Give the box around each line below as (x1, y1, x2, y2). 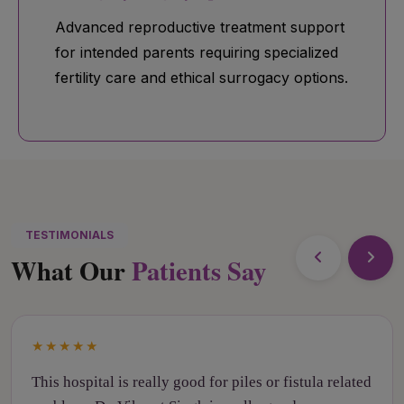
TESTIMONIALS (25, 227, 114, 242)
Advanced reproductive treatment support (55, 17, 344, 36)
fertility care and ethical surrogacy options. (55, 68, 348, 87)
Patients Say (132, 251, 266, 289)
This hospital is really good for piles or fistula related (32, 372, 372, 390)
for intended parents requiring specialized (55, 42, 338, 61)
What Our (11, 251, 132, 289)
